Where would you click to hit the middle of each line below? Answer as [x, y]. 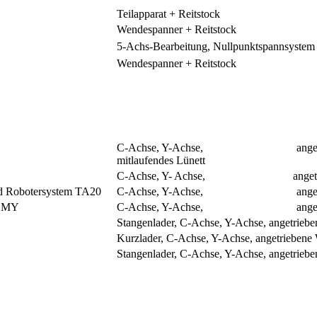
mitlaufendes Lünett [161, 160]
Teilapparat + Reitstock [168, 13]
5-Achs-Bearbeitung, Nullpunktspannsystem [216, 46]
